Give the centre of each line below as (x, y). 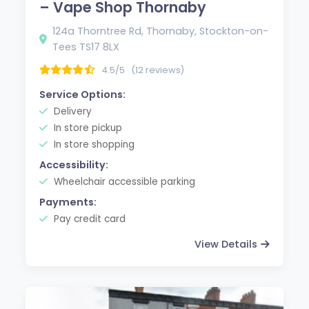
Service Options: (83, 94)
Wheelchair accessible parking (123, 181)
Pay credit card (89, 219)
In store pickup (87, 128)
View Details (226, 244)
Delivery (72, 111)
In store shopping (93, 144)
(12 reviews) (158, 70)
